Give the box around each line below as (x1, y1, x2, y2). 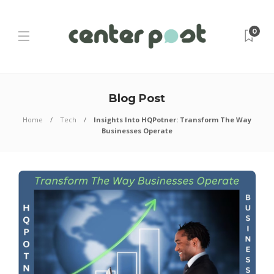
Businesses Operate (102, 126, 172, 135)
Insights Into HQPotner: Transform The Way (94, 115, 251, 124)
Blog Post (109, 92, 165, 105)
